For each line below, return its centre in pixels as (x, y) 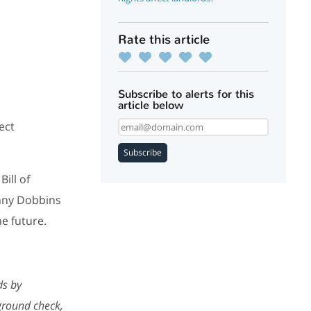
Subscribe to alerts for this (186, 94)
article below (151, 105)
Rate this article (164, 40)
